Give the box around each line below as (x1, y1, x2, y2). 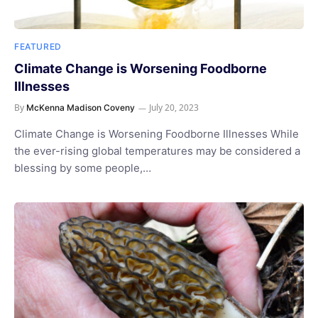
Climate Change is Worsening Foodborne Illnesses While (14, 126, 299, 141)
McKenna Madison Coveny (26, 102, 135, 113)
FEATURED (14, 40, 62, 52)
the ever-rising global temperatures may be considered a (14, 143, 300, 158)
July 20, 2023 (149, 101, 199, 114)
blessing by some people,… (14, 160, 151, 175)
